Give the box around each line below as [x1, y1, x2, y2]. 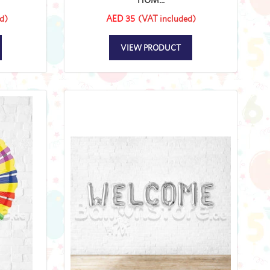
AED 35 [105, 13, 135, 24]
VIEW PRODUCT [121, 42, 181, 52]
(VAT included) [137, 13, 196, 24]
